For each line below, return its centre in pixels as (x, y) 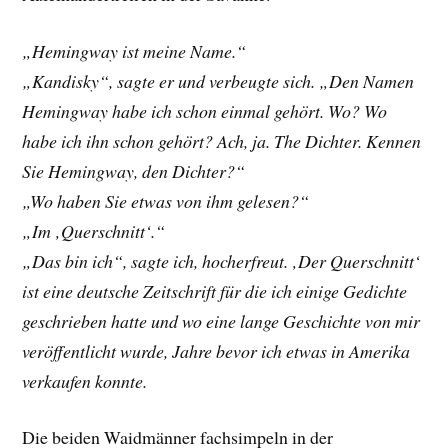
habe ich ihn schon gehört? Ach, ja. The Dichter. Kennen (222, 140)
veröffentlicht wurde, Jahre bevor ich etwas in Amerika (216, 350)
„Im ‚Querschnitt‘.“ (94, 230)
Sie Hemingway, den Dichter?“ (134, 170)
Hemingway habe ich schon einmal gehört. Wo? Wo (205, 110)
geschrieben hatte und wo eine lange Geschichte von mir (221, 320)
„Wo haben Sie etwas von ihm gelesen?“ (166, 200)
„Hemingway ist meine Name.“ (134, 50)
